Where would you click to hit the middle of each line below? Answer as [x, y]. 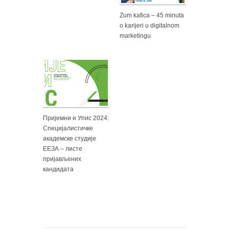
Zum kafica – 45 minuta [152, 16]
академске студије [70, 139]
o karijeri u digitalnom [150, 26]
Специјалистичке [68, 129]
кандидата [58, 169]
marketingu [135, 36]
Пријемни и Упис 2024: [76, 118]
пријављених [62, 159]
